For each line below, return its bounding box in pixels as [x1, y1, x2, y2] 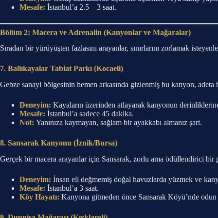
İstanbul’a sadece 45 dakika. [45, 109, 134, 118]
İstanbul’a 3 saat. [45, 183, 99, 192]
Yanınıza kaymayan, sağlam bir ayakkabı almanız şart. [34, 118, 202, 127]
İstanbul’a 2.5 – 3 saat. [45, 2, 116, 11]
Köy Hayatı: [19, 192, 59, 201]
